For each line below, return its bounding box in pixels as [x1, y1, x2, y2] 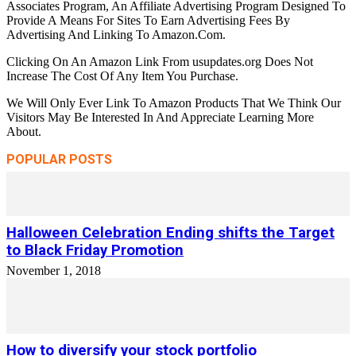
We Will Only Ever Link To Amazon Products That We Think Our [6, 96, 341, 110]
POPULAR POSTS [6, 152, 112, 167]
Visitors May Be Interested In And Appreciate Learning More [6, 110, 314, 124]
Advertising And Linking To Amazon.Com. [6, 28, 226, 41]
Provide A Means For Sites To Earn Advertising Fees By [6, 14, 290, 27]
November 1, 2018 [6, 264, 101, 277]
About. [6, 125, 41, 138]
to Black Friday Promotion [6, 242, 184, 259]
